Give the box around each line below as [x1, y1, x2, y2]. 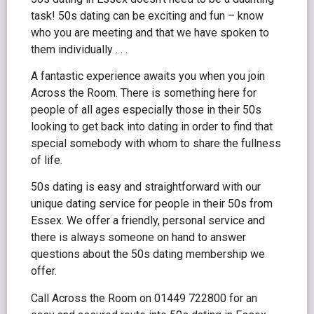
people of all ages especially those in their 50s [31, 103, 261, 116]
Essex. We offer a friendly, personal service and [31, 214, 265, 228]
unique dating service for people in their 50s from [31, 197, 273, 211]
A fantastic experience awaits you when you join [31, 69, 265, 83]
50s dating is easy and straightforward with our [31, 180, 261, 194]
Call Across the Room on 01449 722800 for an [31, 291, 257, 305]
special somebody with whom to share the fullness [31, 137, 281, 150]
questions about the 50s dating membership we [31, 247, 265, 261]
